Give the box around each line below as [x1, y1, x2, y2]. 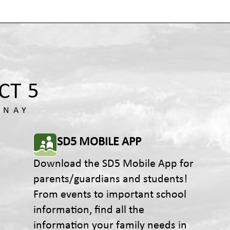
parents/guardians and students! [33, 174, 187, 185]
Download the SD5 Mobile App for [33, 158, 194, 170]
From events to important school [33, 189, 186, 201]
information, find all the [33, 204, 144, 216]
